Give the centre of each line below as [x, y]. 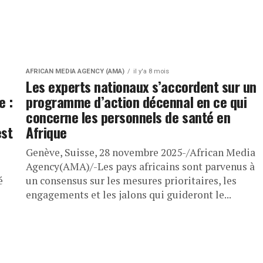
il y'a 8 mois [151, 72]
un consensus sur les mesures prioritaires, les [131, 181]
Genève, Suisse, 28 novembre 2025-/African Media [141, 153]
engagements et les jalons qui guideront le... [129, 195]
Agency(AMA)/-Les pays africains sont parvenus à [140, 167]
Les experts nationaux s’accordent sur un [141, 87]
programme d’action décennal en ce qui [136, 102]
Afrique [46, 132]
